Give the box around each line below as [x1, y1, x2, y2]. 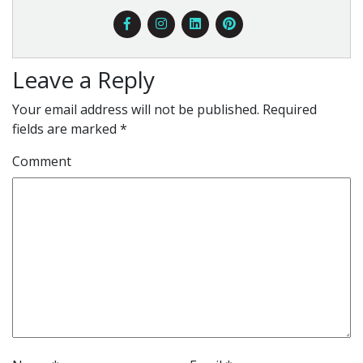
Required [259, 100, 317, 118]
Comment [12, 152, 71, 170]
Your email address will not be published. [12, 100, 259, 118]
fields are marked [12, 119, 120, 138]
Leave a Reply [12, 63, 155, 95]
